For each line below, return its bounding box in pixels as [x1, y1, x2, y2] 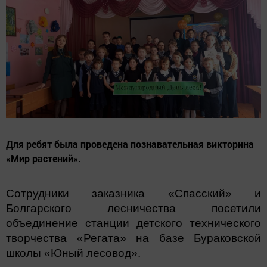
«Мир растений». [6, 151, 81, 164]
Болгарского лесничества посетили [6, 201, 261, 215]
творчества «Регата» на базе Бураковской [6, 231, 261, 244]
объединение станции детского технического [6, 216, 261, 229]
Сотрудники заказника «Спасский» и [6, 187, 261, 200]
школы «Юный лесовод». [6, 246, 141, 259]
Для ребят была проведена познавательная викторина [6, 137, 254, 150]
